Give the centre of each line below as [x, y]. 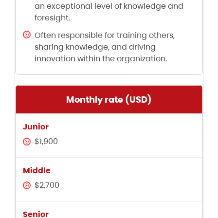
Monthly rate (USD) [109, 100]
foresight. [52, 18]
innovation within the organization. [101, 59]
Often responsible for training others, [105, 36]
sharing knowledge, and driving [95, 47]
